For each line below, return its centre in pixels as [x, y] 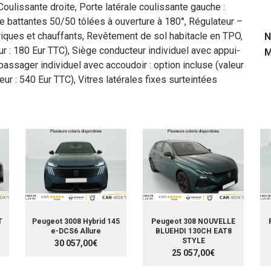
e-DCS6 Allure [76, 231]
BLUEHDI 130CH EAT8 [193, 231]
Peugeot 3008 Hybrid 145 [76, 221]
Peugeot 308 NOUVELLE [193, 221]
